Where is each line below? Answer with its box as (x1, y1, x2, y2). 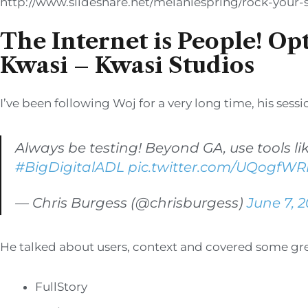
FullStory (35, 279, 87, 294)
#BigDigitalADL (15, 159, 124, 176)
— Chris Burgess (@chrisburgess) (15, 195, 247, 212)
